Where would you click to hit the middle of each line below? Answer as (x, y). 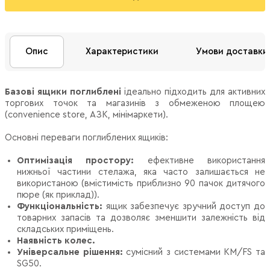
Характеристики (122, 51)
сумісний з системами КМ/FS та (196, 252)
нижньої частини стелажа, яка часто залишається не (141, 172)
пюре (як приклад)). (58, 195)
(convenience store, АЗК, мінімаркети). (86, 115)
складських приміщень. (65, 229)
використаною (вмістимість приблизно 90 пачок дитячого (141, 183)
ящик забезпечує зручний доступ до (186, 206)
